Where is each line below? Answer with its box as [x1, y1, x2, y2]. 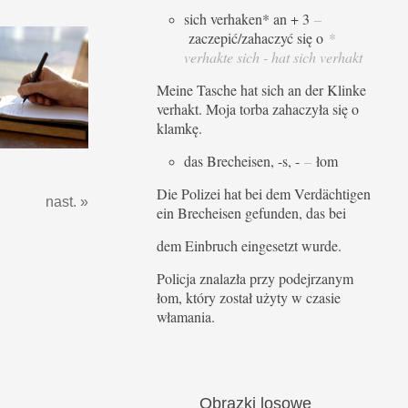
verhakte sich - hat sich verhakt [184, 47, 362, 67]
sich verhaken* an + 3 [184, 9, 314, 29]
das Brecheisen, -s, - [184, 151, 304, 171]
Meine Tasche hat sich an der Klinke [157, 80, 366, 100]
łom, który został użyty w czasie [157, 288, 341, 308]
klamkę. [157, 118, 202, 138]
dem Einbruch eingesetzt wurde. [157, 236, 342, 256]
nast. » [46, 193, 88, 209]
